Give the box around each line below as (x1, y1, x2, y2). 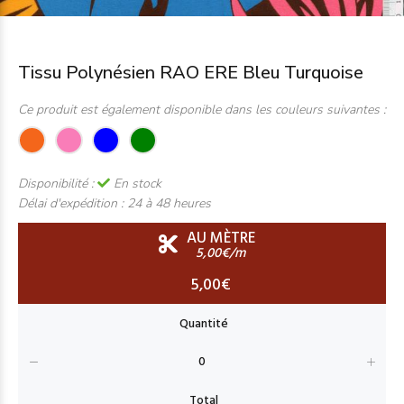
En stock (110, 175, 161, 192)
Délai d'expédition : (18, 195, 127, 212)
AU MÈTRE (186, 226, 255, 251)
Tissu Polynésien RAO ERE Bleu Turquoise (18, 60, 363, 85)
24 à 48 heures (127, 195, 211, 212)
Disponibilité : (18, 175, 97, 192)
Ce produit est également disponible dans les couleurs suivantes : (18, 101, 386, 118)
